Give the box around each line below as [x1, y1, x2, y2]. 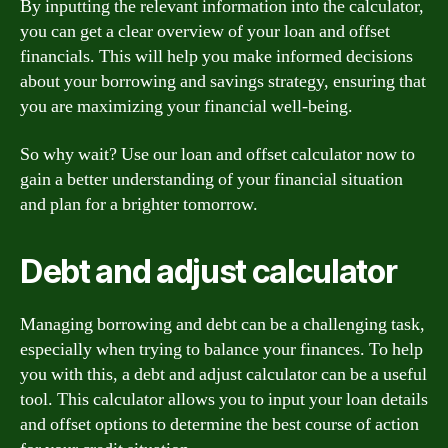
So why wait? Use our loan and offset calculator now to [20, 142, 415, 166]
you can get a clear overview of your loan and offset [20, 20, 390, 43]
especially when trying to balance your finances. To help [20, 337, 423, 361]
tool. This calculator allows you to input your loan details [20, 387, 428, 411]
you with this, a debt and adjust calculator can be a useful [20, 362, 427, 386]
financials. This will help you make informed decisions [20, 45, 413, 68]
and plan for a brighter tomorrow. [20, 192, 258, 216]
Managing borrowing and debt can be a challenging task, [20, 312, 425, 336]
